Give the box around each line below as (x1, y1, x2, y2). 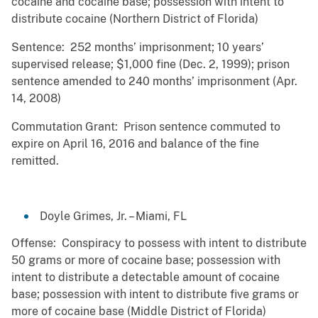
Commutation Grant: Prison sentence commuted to (11, 120, 280, 134)
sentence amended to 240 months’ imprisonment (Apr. (11, 75, 297, 89)
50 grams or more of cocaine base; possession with (11, 253, 280, 268)
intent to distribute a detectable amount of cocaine (11, 270, 280, 285)
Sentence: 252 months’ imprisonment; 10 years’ (11, 40, 264, 55)
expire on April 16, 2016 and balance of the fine (11, 137, 259, 151)
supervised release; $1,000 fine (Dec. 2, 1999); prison (11, 57, 290, 72)
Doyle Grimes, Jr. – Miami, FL (40, 209, 187, 224)
